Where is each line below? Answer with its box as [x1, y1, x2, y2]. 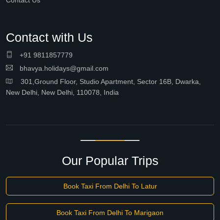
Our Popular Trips [61, 154, 159, 167]
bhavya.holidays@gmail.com [18, 64, 109, 72]
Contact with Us [6, 30, 93, 44]
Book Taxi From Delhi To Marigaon [56, 209, 164, 217]
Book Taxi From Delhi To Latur [63, 182, 157, 190]
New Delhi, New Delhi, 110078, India [6, 88, 119, 96]
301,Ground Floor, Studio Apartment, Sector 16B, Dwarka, [13, 78, 201, 85]
